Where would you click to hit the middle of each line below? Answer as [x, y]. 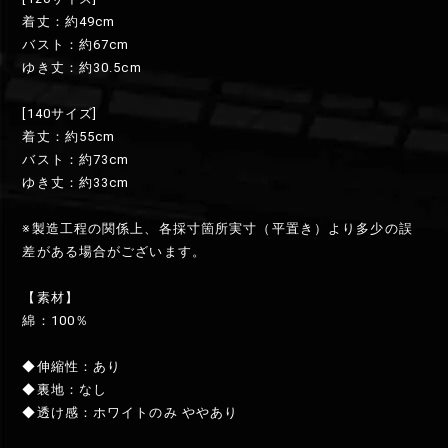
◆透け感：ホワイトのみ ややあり [130, 413]
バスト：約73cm [76, 160]
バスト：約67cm [76, 45]
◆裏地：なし [65, 390]
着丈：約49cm [69, 22]
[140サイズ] [60, 114]
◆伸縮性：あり [72, 367]
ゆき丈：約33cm [76, 183]
